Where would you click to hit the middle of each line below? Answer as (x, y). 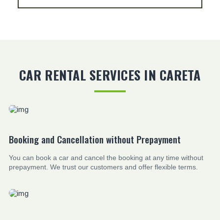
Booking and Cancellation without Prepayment (95, 139)
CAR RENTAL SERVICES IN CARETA (110, 75)
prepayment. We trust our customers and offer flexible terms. (103, 167)
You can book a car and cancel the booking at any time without (106, 157)
